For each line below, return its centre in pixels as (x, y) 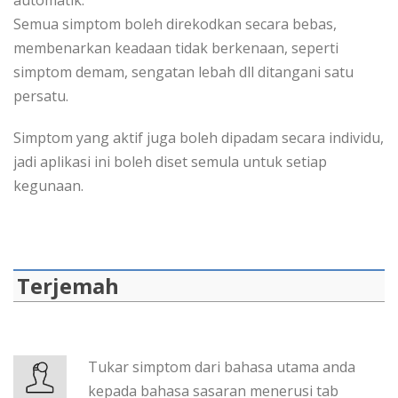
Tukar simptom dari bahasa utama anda (222, 367)
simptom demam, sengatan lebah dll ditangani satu (183, 72)
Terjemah (68, 286)
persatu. (41, 96)
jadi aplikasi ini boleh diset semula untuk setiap (170, 162)
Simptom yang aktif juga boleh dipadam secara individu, (199, 138)
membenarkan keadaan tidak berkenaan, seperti (176, 48)
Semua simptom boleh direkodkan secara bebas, (175, 24)
